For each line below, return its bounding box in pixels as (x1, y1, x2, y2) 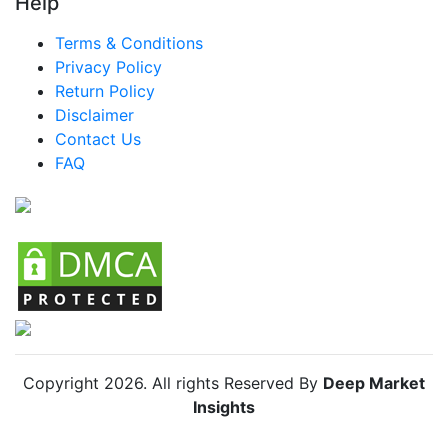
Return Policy (55, 80, 155, 101)
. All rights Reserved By (143, 372, 323, 393)
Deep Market (323, 372, 425, 393)
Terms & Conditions (55, 32, 203, 53)
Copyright (23, 372, 104, 393)
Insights (193, 396, 255, 417)
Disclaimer (55, 104, 134, 125)
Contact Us (55, 128, 141, 149)
